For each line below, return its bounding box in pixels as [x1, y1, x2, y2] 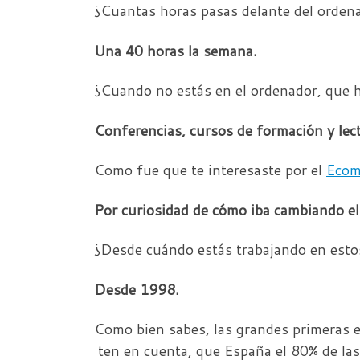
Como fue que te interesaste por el [94, 159, 326, 180]
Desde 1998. [94, 278, 179, 300]
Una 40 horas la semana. [94, 39, 257, 61]
